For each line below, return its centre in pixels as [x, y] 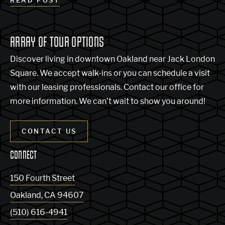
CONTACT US [49, 131]
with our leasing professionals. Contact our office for [107, 87]
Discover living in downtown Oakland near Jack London [113, 59]
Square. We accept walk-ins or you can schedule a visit [110, 73]
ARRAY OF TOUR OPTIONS [57, 43]
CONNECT [24, 155]
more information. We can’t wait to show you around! [108, 101]
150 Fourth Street [42, 178]
